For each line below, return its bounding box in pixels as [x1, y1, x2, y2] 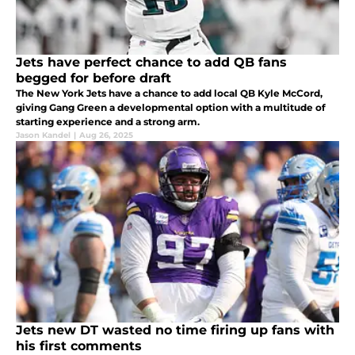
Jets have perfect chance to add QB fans [16, 54, 287, 70]
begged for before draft [16, 70, 171, 86]
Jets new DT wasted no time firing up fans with [16, 322, 334, 338]
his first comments [16, 338, 142, 353]
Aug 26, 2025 [79, 129, 133, 140]
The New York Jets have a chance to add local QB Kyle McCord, [16, 86, 323, 99]
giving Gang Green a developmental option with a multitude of [16, 101, 326, 113]
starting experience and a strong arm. [16, 115, 200, 128]
